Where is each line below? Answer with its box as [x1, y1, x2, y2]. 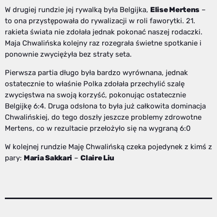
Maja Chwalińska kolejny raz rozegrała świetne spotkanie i [5, 39, 201, 48]
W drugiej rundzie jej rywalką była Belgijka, [5, 5, 150, 15]
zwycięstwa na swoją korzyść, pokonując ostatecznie [5, 91, 186, 100]
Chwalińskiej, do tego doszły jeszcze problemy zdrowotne [5, 113, 201, 122]
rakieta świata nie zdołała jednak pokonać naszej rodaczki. [5, 28, 202, 37]
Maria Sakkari [24, 154, 73, 163]
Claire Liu [80, 154, 115, 163]
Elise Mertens [150, 5, 200, 15]
